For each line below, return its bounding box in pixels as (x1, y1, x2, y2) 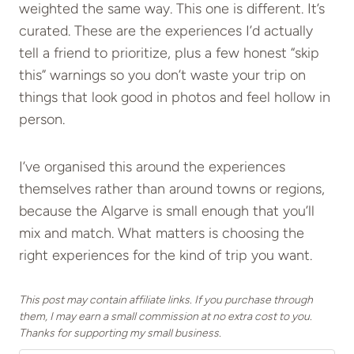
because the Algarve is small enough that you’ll (19, 202, 314, 220)
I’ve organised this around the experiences (19, 158, 285, 176)
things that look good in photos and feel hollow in (19, 88, 330, 107)
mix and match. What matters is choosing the (19, 224, 304, 243)
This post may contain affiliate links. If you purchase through (19, 293, 313, 307)
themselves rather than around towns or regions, (19, 180, 325, 198)
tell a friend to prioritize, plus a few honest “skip (19, 44, 319, 62)
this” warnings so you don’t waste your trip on (19, 66, 306, 85)
